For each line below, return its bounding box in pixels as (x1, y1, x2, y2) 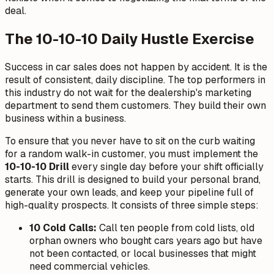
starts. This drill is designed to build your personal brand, (5, 172, 261, 186)
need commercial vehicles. (29, 259, 150, 273)
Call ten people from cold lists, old (97, 221, 254, 234)
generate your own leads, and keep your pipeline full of (5, 185, 254, 199)
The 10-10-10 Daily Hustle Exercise (5, 29, 254, 48)
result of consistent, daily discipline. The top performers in (5, 73, 265, 86)
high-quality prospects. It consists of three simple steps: (5, 198, 259, 212)
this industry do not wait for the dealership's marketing (5, 86, 251, 99)
